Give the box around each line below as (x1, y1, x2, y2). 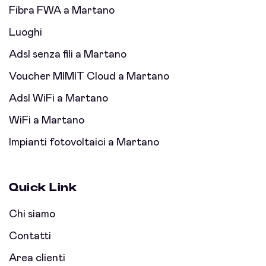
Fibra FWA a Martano (9, 5, 115, 17)
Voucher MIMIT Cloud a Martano (9, 71, 169, 83)
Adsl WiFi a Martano (9, 93, 108, 104)
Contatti (9, 231, 51, 242)
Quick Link (9, 182, 77, 194)
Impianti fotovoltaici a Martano (9, 137, 159, 148)
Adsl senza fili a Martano (9, 49, 126, 61)
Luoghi (9, 27, 42, 39)
